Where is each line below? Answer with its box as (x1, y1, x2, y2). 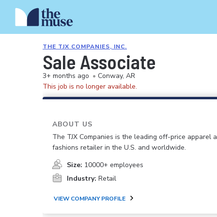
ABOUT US (52, 120, 93, 129)
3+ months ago (43, 71, 89, 80)
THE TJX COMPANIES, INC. (43, 43, 127, 50)
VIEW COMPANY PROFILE (54, 194, 125, 202)
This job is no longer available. (43, 82, 137, 91)
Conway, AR (98, 71, 135, 80)
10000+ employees (84, 160, 143, 170)
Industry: (67, 174, 96, 184)
